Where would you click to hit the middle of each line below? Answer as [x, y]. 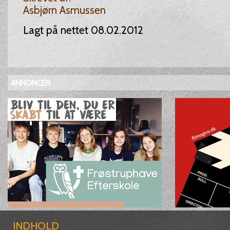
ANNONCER [30, 83]
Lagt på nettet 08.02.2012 [83, 30]
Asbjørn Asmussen [64, 10]
